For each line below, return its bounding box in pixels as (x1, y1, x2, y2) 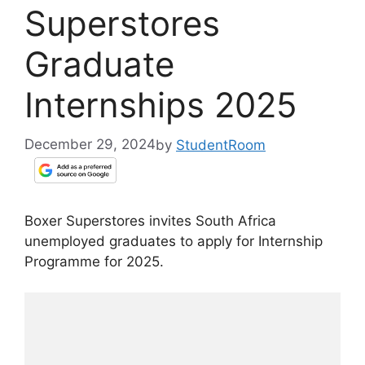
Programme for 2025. (24, 253, 164, 270)
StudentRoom (176, 136, 266, 153)
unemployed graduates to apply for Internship (24, 232, 323, 249)
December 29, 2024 (24, 136, 156, 153)
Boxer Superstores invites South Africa (24, 212, 276, 229)
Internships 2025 (24, 84, 297, 126)
